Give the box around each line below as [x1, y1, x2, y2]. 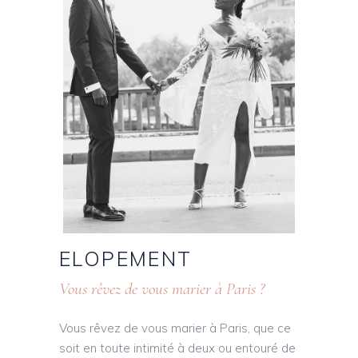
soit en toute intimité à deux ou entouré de [59, 340, 296, 356]
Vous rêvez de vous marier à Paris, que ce [59, 320, 291, 336]
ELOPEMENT [59, 246, 193, 272]
